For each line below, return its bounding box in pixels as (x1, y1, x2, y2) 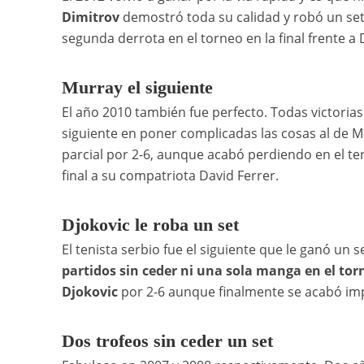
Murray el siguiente (61, 77, 213, 98)
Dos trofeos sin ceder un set (61, 331, 273, 352)
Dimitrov (61, 8, 119, 27)
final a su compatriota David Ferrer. (61, 167, 279, 185)
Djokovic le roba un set (61, 214, 239, 236)
